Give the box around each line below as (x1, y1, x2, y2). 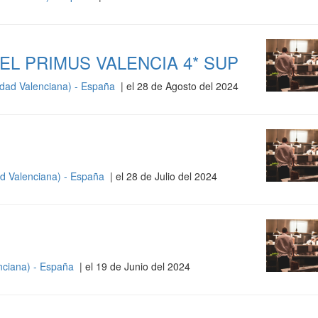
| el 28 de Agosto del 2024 (117, 79, 238, 93)
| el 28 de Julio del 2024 (106, 169, 217, 183)
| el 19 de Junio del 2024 (76, 259, 190, 273)
